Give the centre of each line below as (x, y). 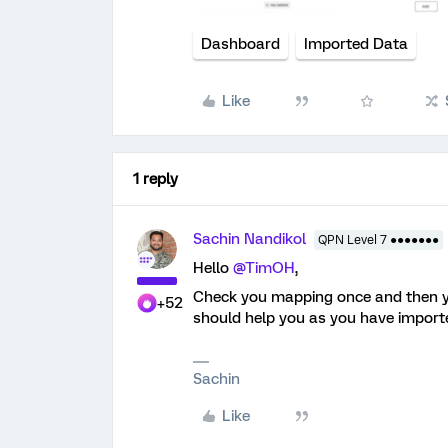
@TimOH (264, 267)
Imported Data (356, 43)
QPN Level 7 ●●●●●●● (378, 239)
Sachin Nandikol (249, 238)
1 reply (155, 178)
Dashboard (240, 43)
